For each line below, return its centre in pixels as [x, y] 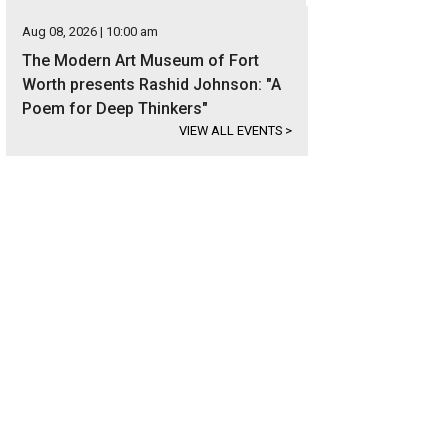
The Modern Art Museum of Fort [141, 60]
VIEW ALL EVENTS [232, 130]
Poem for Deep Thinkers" [115, 108]
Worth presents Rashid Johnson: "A [152, 84]
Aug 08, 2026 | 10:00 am [90, 31]
